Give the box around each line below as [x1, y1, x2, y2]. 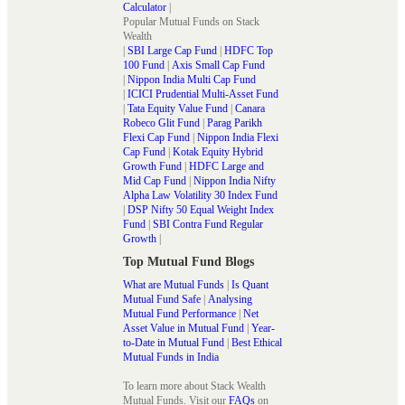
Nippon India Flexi [197, 130, 278, 144]
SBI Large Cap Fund [127, 43, 217, 57]
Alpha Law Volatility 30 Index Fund [123, 188, 278, 202]
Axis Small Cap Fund [172, 58, 265, 71]
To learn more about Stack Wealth [123, 379, 266, 392]
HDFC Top [224, 43, 273, 57]
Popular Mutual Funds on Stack [123, 14, 259, 28]
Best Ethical [231, 335, 282, 349]
